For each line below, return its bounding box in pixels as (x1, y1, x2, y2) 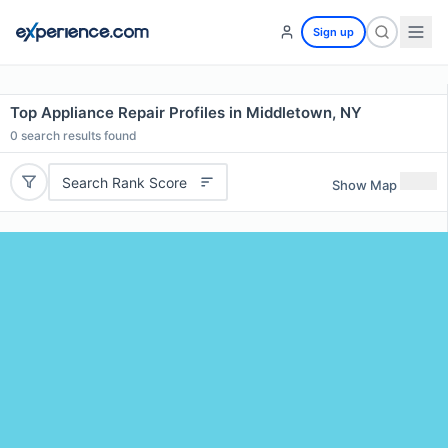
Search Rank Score (61, 173, 187, 191)
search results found (18, 128, 137, 143)
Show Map (332, 176, 397, 193)
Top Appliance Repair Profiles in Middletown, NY (10, 103, 362, 122)
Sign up (313, 25, 354, 39)
